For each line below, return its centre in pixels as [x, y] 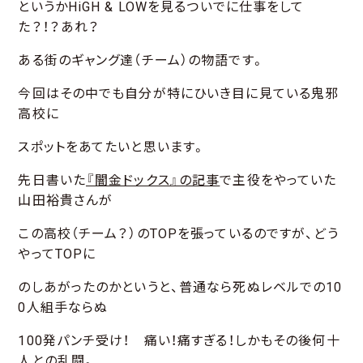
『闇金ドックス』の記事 [153, 181]
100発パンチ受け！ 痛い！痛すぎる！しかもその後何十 [179, 341]
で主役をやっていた [278, 181]
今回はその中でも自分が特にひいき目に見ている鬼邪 [179, 94]
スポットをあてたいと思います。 [112, 147]
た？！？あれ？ [59, 28]
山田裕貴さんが [66, 201]
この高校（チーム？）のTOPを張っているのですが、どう [178, 234]
